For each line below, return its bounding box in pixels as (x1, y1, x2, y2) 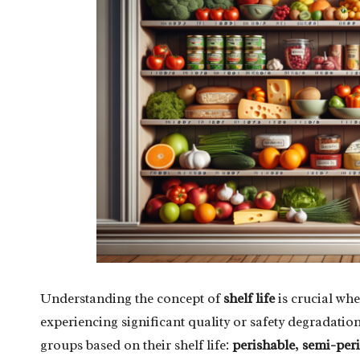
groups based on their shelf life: (40, 336, 232, 354)
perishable (232, 336, 295, 354)
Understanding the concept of (40, 289, 223, 307)
